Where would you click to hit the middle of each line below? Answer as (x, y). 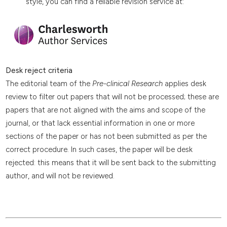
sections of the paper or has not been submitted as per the (106, 137)
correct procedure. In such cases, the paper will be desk (99, 150)
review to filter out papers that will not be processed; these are (112, 97)
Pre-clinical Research (127, 84)
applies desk (184, 84)
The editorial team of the (49, 84)
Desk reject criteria (39, 71)
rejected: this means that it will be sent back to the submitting (110, 163)
